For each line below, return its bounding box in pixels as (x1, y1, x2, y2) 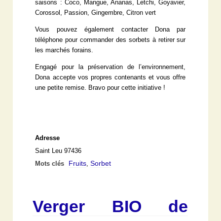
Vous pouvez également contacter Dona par (35, 26, 186, 33)
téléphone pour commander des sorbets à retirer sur (35, 36, 186, 43)
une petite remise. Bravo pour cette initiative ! (35, 84, 166, 91)
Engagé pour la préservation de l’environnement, (35, 63, 186, 71)
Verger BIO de (33, 196, 188, 216)
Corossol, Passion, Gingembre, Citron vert (35, 9, 156, 16)
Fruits (69, 159, 87, 167)
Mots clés (35, 160, 67, 167)
